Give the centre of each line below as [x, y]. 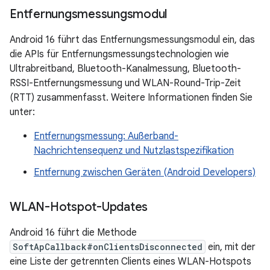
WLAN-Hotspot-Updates [79, 207]
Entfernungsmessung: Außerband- [106, 136]
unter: [22, 112]
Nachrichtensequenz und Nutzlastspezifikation [134, 151]
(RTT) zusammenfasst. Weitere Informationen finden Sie [131, 98]
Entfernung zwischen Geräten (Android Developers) [145, 172]
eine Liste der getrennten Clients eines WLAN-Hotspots [130, 262]
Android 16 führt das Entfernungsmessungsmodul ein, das [132, 40]
